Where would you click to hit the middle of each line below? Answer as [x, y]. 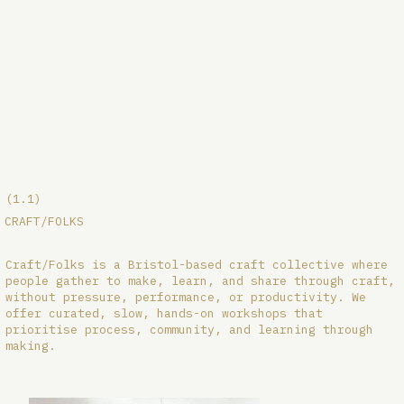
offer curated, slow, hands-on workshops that [165, 314]
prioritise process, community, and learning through [190, 330]
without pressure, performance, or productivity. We [186, 298]
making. [31, 346]
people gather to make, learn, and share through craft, [201, 281]
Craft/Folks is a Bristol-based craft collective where [197, 265]
